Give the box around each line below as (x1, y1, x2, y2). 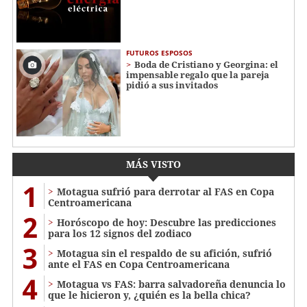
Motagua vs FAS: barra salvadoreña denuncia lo (57, 278, 286, 291)
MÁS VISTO (126, 158, 181, 171)
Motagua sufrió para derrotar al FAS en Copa (57, 185, 274, 199)
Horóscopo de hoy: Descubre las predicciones (57, 216, 276, 230)
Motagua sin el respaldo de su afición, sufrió (57, 247, 272, 260)
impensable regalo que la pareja (126, 69, 269, 82)
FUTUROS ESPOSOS (126, 48, 193, 58)
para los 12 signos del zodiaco (48, 227, 192, 241)
